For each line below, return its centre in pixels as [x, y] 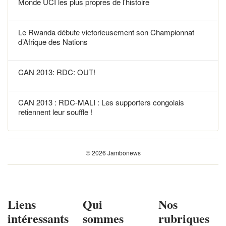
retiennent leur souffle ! [55, 112]
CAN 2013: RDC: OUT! [57, 72]
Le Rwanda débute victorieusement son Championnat [106, 32]
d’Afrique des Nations [53, 42]
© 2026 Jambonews [113, 153]
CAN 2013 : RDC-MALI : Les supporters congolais [101, 102]
